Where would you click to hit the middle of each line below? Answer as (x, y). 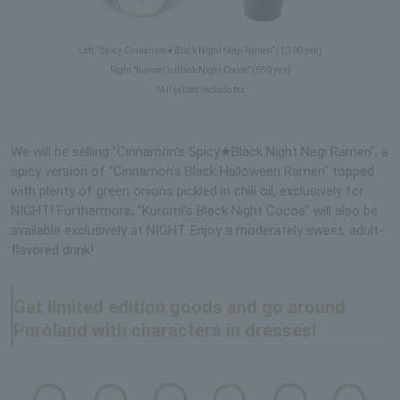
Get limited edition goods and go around (179, 308)
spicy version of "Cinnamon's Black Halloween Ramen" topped (192, 172)
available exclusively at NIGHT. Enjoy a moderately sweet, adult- (197, 231)
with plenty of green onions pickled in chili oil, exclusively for (187, 192)
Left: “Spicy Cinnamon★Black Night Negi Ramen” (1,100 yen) (200, 51)
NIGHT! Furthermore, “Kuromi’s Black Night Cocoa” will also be (194, 211)
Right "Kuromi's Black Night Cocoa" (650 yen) (200, 71)
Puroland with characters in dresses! (165, 331)
